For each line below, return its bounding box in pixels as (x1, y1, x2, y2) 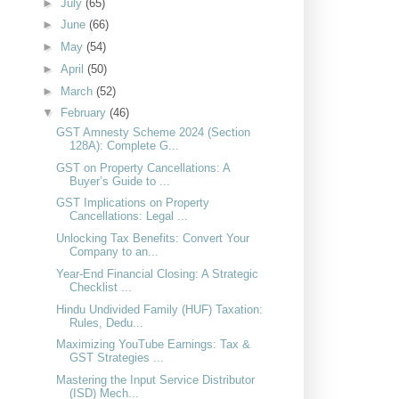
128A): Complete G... (69, 138, 180, 152)
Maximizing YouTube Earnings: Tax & (56, 338, 251, 352)
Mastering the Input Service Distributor (56, 373, 256, 387)
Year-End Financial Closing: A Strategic (56, 266, 259, 281)
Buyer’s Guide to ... (69, 174, 171, 188)
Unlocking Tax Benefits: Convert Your (56, 232, 250, 246)
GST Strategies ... (69, 351, 165, 365)
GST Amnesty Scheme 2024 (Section (56, 125, 251, 139)
